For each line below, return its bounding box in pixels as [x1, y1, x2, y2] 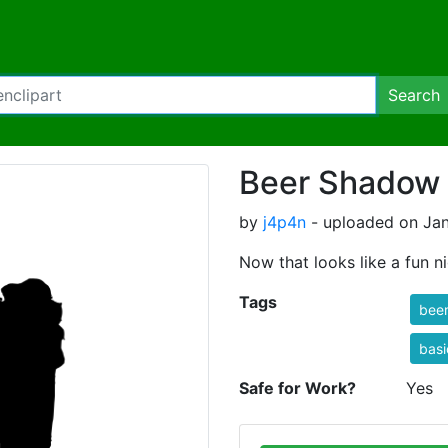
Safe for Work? [239, 378, 356, 398]
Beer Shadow [239, 163, 440, 202]
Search [388, 85, 440, 105]
